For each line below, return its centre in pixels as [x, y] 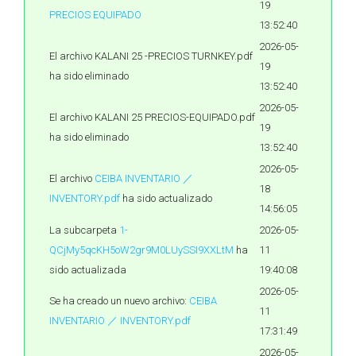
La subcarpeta [84, 230]
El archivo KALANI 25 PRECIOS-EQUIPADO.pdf [152, 117]
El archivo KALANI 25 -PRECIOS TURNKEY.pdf [151, 56]
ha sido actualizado [166, 198]
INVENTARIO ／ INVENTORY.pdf [120, 321]
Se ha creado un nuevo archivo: [119, 301]
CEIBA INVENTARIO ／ [144, 178]
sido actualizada [88, 270]
